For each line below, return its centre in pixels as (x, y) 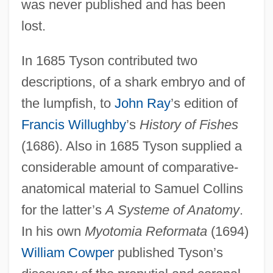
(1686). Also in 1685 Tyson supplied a (131, 146)
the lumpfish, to (68, 103)
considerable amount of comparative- (129, 167)
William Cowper (67, 252)
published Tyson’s (168, 252)
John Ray (142, 103)
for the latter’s (63, 210)
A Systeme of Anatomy (172, 210)
